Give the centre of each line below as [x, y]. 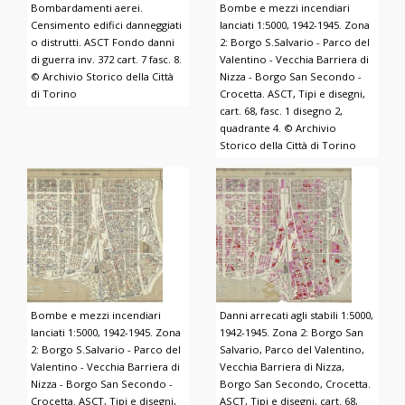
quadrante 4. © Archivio [278, 128]
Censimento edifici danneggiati [107, 25]
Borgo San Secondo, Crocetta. [296, 383]
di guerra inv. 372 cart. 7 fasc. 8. [107, 60]
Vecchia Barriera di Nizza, [283, 366]
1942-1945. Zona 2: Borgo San [292, 332]
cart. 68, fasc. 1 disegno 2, [282, 111]
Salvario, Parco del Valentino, [292, 349]
